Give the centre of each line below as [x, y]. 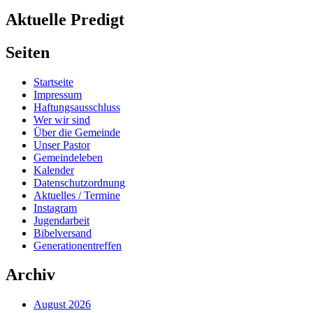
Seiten [28, 52]
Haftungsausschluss [77, 107]
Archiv [30, 275]
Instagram [55, 208]
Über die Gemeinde [77, 132]
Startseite [53, 82]
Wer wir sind [62, 119]
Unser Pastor [62, 145]
